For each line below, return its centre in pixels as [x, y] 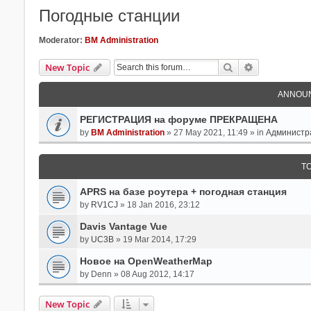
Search [248, 66]
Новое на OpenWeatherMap [146, 261]
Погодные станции [109, 15]
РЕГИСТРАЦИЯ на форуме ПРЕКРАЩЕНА [178, 119]
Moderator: [60, 40]
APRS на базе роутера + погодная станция [183, 191]
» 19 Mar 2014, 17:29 [155, 239]
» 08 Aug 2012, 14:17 [153, 274]
